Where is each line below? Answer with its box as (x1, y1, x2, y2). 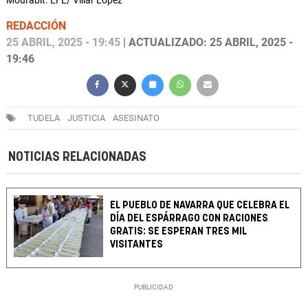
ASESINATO (113, 113, 159, 124)
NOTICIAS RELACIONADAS (8, 151, 146, 164)
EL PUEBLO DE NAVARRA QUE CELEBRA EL (110, 200, 290, 211)
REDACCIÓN (6, 19, 66, 33)
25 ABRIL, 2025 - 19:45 (6, 36, 120, 49)
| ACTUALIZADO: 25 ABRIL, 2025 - (120, 36, 293, 49)
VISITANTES (110, 239, 164, 250)
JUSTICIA (67, 113, 105, 124)
